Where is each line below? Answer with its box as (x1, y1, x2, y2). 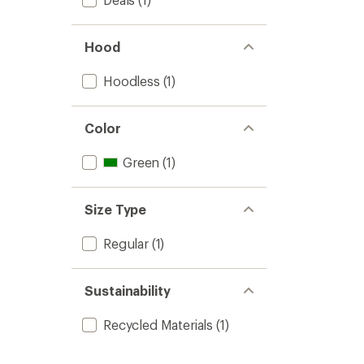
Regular (103, 236, 149, 251)
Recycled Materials (103, 317, 214, 332)
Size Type (84, 201, 147, 217)
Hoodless (103, 73, 160, 89)
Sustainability (84, 283, 171, 298)
